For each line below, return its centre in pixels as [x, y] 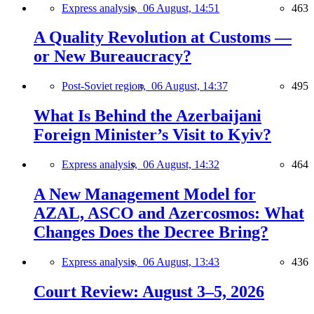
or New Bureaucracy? [112, 56]
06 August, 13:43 [181, 261]
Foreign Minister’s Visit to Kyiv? [152, 135]
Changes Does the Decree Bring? [151, 232]
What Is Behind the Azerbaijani [148, 116]
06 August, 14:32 [181, 165]
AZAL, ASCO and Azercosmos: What [169, 213]
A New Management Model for [145, 194]
